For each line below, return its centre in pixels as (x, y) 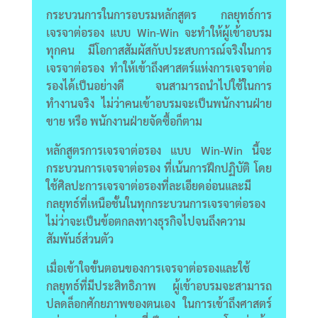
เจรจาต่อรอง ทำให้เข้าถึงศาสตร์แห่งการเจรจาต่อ (159, 67)
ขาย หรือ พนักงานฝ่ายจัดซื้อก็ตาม (124, 121)
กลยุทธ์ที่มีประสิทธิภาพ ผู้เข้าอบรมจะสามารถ (159, 285)
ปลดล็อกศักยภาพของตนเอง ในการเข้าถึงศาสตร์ (159, 303)
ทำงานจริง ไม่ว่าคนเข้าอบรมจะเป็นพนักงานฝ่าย (159, 103)
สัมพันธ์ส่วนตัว (79, 238)
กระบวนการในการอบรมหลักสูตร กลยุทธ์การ (159, 14)
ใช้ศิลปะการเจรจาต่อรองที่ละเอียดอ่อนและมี (148, 185)
